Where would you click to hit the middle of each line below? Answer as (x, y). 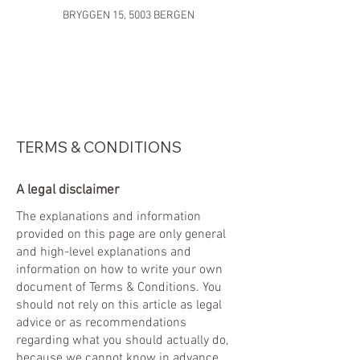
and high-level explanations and (104, 252)
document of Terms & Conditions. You (119, 288)
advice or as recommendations (101, 323)
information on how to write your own (119, 270)
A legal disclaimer (68, 190)
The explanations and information (108, 217)
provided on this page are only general (121, 235)
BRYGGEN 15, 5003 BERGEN (129, 16)
